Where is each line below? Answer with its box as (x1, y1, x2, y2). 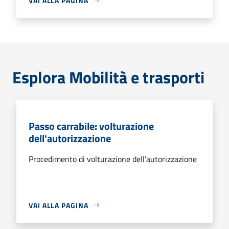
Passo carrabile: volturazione (29, 118, 154, 134)
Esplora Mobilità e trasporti (12, 64, 204, 89)
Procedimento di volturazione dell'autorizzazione (29, 152, 197, 165)
